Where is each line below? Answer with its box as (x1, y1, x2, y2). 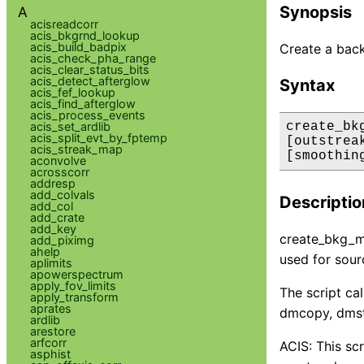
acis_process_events (29, 107, 145, 122)
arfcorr (29, 335, 67, 349)
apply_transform (29, 289, 119, 304)
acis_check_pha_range (29, 50, 156, 65)
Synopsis (279, 2, 352, 22)
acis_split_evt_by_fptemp (29, 130, 167, 145)
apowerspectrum (29, 266, 123, 281)
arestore (29, 323, 76, 338)
